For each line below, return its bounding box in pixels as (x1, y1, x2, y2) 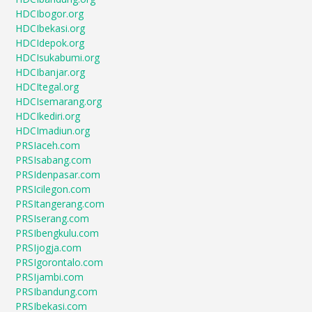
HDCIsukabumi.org (15, 51, 100, 65)
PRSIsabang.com (15, 153, 92, 167)
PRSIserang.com (15, 212, 90, 226)
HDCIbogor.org (15, 7, 84, 21)
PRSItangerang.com (15, 197, 105, 211)
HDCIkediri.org (15, 109, 81, 123)
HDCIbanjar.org (15, 65, 86, 79)
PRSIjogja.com (15, 241, 82, 255)
